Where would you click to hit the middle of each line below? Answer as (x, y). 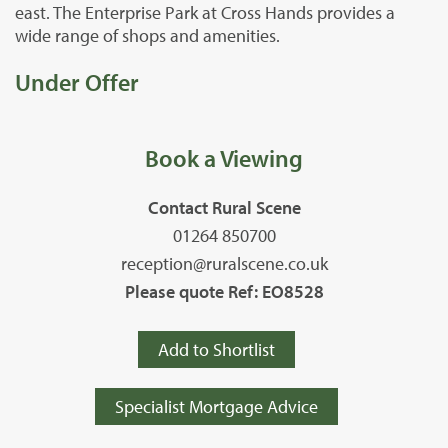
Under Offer (77, 81)
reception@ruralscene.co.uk (224, 263)
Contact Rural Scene (224, 207)
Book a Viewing (224, 157)
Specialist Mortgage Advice (216, 406)
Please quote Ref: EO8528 (224, 291)
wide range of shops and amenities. (147, 35)
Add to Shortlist (216, 349)
